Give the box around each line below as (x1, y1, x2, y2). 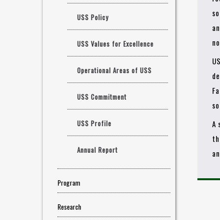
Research (57, 201, 81, 212)
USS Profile (77, 118, 111, 128)
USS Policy (77, 12, 109, 22)
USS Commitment (77, 92, 127, 102)
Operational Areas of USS (77, 65, 152, 75)
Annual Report (77, 145, 118, 155)
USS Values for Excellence (77, 39, 154, 49)
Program (57, 177, 80, 188)
